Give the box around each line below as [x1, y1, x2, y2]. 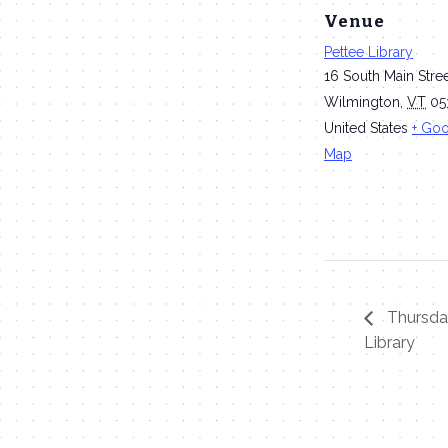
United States [324, 119, 408, 136]
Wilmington [324, 93, 400, 110]
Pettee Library [324, 43, 413, 60]
